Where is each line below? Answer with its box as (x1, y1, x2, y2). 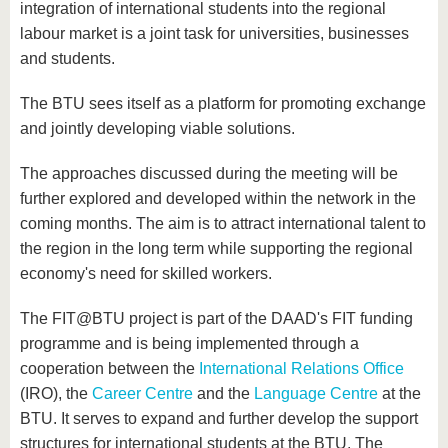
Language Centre (254, 385, 378, 403)
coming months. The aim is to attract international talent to (20, 215, 426, 233)
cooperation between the (20, 360, 199, 378)
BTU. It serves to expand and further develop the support (20, 410, 418, 428)
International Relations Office (199, 360, 404, 378)
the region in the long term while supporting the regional (20, 240, 413, 258)
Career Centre (92, 385, 193, 403)
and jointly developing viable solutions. (20, 120, 295, 138)
